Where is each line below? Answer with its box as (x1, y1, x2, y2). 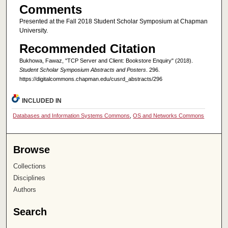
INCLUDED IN (22, 97, 62, 104)
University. (19, 27, 48, 35)
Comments (19, 3, 82, 17)
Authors (13, 185, 37, 193)
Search (13, 206, 47, 217)
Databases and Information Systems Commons (13, 112, 130, 119)
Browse (13, 144, 50, 155)
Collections (13, 162, 46, 170)
